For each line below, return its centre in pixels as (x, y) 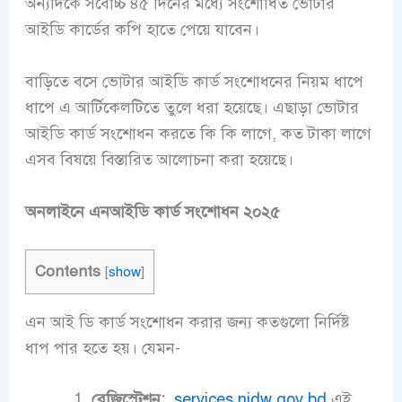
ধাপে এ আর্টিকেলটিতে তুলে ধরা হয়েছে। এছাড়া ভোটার (192, 107)
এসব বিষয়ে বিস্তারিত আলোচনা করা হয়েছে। (161, 159)
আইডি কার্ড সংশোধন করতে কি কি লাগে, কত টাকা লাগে (198, 133)
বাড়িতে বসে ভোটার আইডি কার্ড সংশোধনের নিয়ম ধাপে (194, 81)
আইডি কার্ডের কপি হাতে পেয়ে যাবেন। (142, 30)
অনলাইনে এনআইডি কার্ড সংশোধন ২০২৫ (152, 211)
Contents (67, 271)
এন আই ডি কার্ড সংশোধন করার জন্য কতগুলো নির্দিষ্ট (189, 322)
